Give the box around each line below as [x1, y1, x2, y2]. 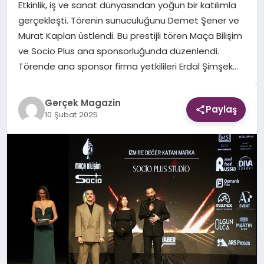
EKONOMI [15, 22, 55, 34]
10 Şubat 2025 [44, 108, 98, 120]
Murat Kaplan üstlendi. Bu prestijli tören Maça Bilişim [18, 29, 242, 42]
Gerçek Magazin [44, 96, 121, 109]
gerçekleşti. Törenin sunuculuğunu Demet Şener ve [18, 14, 239, 27]
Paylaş [206, 103, 237, 116]
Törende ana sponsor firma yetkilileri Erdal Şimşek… [18, 60, 238, 73]
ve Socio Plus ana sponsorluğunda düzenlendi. [18, 45, 219, 58]
